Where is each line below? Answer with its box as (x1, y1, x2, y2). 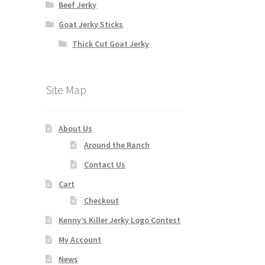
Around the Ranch (83, 139, 150, 150)
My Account (59, 234, 102, 245)
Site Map (45, 82, 86, 97)
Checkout (83, 195, 119, 206)
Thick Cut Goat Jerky (72, 38, 149, 49)
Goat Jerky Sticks (59, 18, 124, 30)
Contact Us (83, 159, 125, 170)
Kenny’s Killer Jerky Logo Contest (59, 214, 181, 225)
